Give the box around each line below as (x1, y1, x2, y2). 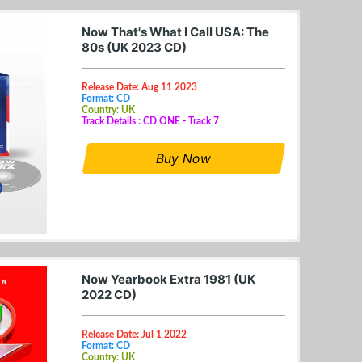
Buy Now (154, 149, 213, 166)
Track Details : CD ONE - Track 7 (82, 116, 219, 126)
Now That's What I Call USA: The (82, 23, 269, 40)
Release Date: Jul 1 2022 (82, 329, 187, 339)
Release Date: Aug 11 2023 (82, 82, 197, 92)
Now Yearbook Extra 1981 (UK (82, 271, 255, 287)
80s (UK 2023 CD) (82, 39, 187, 55)
